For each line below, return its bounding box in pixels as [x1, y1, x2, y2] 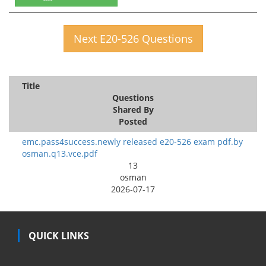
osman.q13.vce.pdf [22, 147, 97, 159]
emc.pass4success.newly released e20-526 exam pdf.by [22, 135, 243, 147]
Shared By [112, 103, 154, 115]
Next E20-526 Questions [73, 31, 193, 46]
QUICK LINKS [28, 229, 89, 242]
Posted [119, 115, 147, 127]
